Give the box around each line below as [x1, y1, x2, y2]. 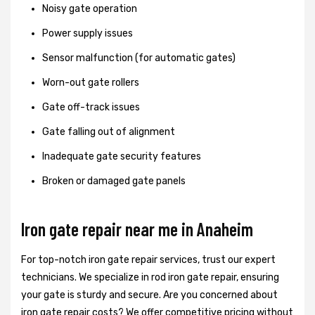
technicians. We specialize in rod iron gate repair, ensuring [21, 271, 279, 283]
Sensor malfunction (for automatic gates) [42, 51, 236, 64]
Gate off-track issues [42, 101, 140, 113]
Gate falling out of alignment [42, 125, 175, 138]
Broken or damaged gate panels [42, 174, 186, 187]
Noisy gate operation [42, 2, 137, 15]
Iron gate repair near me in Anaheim [21, 217, 253, 240]
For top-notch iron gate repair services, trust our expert [21, 253, 276, 266]
